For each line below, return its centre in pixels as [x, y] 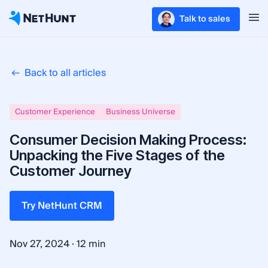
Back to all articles [65, 73]
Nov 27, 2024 [39, 244]
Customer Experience [55, 112]
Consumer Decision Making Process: [128, 140]
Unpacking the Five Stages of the [117, 155]
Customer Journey [71, 171]
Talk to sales [205, 19]
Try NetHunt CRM [62, 206]
